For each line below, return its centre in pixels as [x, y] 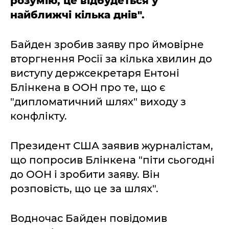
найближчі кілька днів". [77, 15]
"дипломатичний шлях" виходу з [98, 102]
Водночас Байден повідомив [89, 218]
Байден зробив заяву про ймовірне [107, 44]
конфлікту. [39, 116]
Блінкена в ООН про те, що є [88, 87]
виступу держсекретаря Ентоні [95, 73]
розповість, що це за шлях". [84, 189]
